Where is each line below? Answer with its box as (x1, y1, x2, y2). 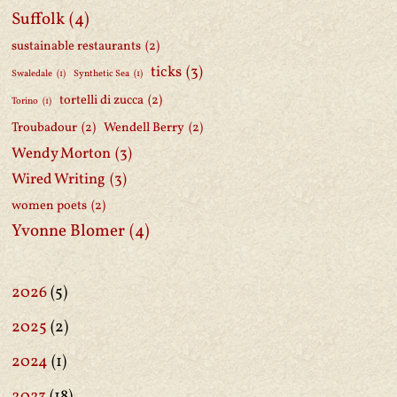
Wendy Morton (12, 144, 111, 164)
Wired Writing (12, 169, 105, 190)
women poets (12, 197, 87, 214)
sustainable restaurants (12, 37, 141, 55)
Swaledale (12, 67, 52, 81)
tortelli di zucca (59, 91, 144, 109)
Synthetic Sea (74, 67, 129, 81)
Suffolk (12, 8, 65, 31)
